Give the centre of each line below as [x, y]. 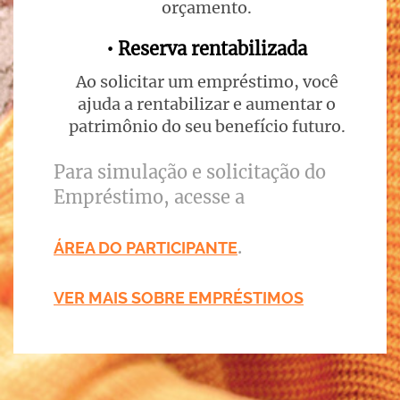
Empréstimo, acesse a [149, 197]
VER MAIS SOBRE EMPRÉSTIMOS [179, 298]
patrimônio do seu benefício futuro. [207, 127]
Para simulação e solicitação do [190, 172]
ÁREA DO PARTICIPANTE [146, 248]
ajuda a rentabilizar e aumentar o [207, 104]
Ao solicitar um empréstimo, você [207, 82]
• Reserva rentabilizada [207, 49]
